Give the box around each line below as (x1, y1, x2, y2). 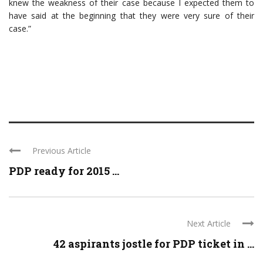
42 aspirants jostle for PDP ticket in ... (53, 236, 254, 251)
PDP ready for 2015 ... (9, 163, 119, 178)
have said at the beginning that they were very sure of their (9, 9, 254, 21)
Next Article (187, 217, 231, 229)
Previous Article (32, 144, 91, 156)
